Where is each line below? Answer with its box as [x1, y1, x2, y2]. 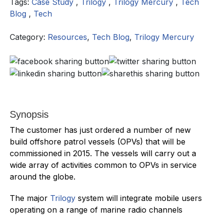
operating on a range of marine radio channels [10, 205, 182, 215]
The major [10, 193, 50, 203]
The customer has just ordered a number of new [10, 125, 191, 135]
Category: [10, 32, 48, 42]
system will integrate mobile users [75, 193, 202, 203]
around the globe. [10, 172, 75, 182]
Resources [48, 32, 87, 42]
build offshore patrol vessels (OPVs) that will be [10, 137, 185, 147]
